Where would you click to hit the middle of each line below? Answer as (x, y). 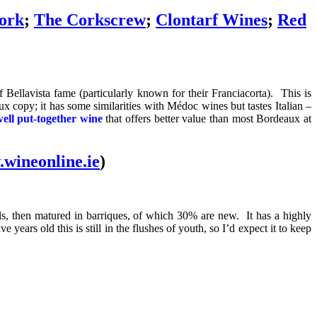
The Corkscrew (90, 20)
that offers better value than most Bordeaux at (207, 118)
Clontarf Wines (212, 20)
